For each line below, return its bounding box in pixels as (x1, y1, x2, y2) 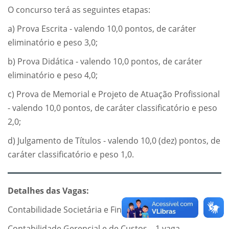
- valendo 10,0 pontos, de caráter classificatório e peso (8, 102, 217, 114)
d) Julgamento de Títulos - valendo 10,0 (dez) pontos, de (8, 135, 220, 147)
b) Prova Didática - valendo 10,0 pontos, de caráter (8, 56, 202, 67)
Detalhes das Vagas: (8, 185, 89, 197)
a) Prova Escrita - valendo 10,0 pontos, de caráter (8, 23, 196, 35)
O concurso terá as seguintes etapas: (8, 4, 150, 16)
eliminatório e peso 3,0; (8, 37, 98, 49)
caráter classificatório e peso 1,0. (8, 149, 134, 161)
